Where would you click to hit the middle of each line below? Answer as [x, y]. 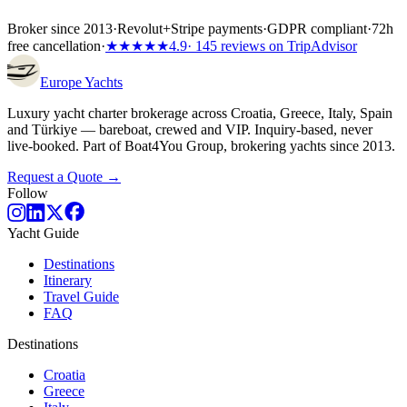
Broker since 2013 [60, 29]
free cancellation [54, 46]
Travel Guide [81, 297]
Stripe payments [217, 29]
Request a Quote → [64, 177]
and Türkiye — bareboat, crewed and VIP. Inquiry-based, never [190, 130]
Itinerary [68, 281]
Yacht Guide [43, 233]
